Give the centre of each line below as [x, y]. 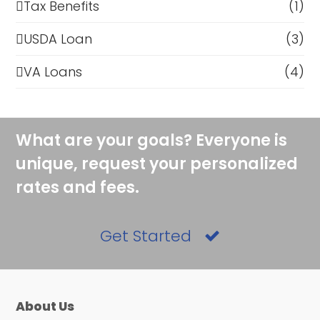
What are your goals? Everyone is [152, 141]
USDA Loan [58, 39]
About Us [45, 307]
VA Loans [53, 72]
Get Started [146, 236]
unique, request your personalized [157, 164]
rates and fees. [78, 188]
